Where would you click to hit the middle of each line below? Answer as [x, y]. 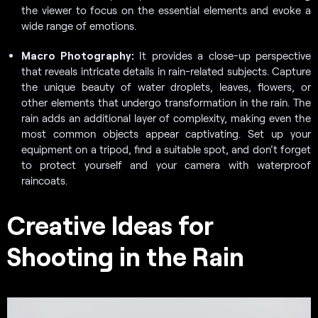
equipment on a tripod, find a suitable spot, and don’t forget [166, 149]
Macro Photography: [78, 55]
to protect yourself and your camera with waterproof [166, 164]
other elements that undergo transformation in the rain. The [166, 102]
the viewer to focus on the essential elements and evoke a [166, 10]
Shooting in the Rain [126, 256]
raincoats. [44, 180]
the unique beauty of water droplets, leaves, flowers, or [166, 86]
